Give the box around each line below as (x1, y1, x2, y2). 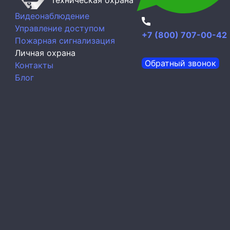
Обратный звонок (145, 58, 216, 68)
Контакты (15, 60, 53, 70)
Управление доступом (15, 23, 105, 33)
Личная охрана (15, 48, 75, 58)
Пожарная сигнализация (15, 35, 115, 46)
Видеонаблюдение (15, 11, 89, 21)
